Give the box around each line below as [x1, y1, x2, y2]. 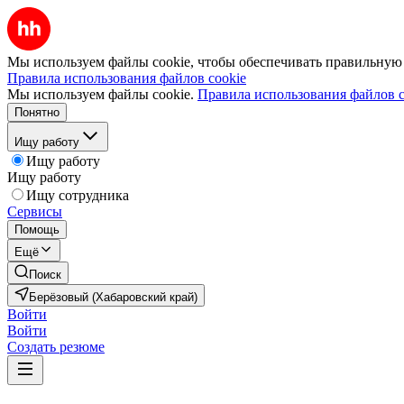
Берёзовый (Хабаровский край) [29, 290, 197, 304]
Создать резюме [7, 339, 105, 354]
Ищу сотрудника [26, 188, 129, 203]
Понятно [14, 106, 60, 119]
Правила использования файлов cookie [7, 70, 246, 86]
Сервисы [7, 204, 62, 219]
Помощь [14, 223, 60, 236]
